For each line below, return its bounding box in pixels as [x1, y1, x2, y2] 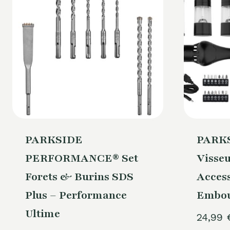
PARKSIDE [25, 132, 83, 148]
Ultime [25, 206, 60, 222]
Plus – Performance [25, 188, 127, 203]
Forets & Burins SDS [25, 169, 133, 185]
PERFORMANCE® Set [25, 151, 138, 166]
